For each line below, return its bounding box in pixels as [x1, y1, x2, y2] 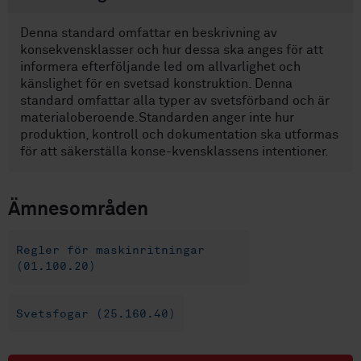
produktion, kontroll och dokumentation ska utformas [20, 128, 338, 142]
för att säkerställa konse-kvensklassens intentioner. [20, 145, 329, 159]
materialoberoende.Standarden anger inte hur [20, 111, 294, 125]
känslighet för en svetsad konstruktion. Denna [20, 77, 293, 91]
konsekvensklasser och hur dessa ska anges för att [20, 44, 323, 57]
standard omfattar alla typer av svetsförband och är [20, 94, 330, 108]
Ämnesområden [8, 199, 148, 219]
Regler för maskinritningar [16, 243, 205, 257]
